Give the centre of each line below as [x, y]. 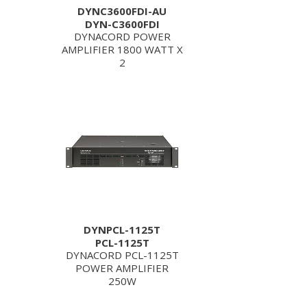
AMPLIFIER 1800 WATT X [122, 49]
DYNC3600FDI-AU [122, 11]
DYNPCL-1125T [122, 230]
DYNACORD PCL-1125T [122, 255]
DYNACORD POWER [122, 36]
